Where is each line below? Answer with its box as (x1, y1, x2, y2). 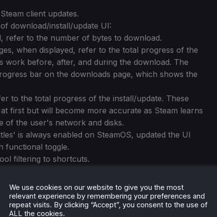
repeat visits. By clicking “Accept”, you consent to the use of (9, 200, 207, 209)
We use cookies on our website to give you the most (9, 183, 184, 192)
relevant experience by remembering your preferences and (9, 191, 205, 201)
